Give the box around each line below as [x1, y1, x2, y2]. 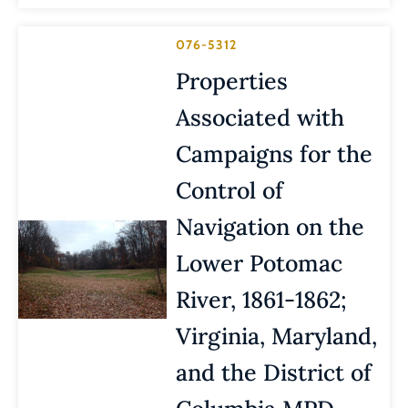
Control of [176, 175, 284, 205]
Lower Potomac [176, 248, 343, 278]
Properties [176, 66, 289, 96]
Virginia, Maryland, [176, 321, 378, 351]
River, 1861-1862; [176, 284, 348, 314]
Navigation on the [176, 211, 365, 241]
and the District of [176, 357, 372, 387]
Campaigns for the [176, 138, 373, 168]
